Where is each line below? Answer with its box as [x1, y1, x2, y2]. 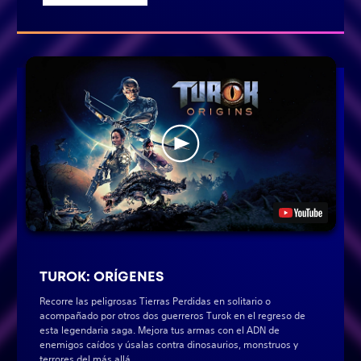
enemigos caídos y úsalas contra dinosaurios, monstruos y [39, 337, 298, 351]
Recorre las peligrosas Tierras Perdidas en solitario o [39, 293, 271, 308]
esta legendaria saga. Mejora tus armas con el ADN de [39, 322, 280, 337]
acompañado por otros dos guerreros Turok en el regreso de [39, 308, 305, 322]
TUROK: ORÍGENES [39, 267, 164, 285]
